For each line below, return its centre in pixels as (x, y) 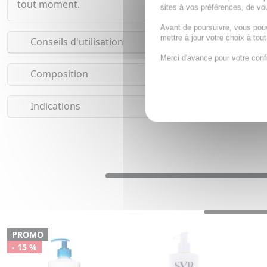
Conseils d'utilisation (75, 42)
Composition (58, 74)
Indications (54, 106)
